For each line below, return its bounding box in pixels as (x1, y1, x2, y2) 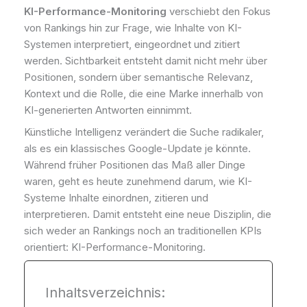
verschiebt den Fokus (167, 5, 271, 19)
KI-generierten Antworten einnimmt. (24, 103, 192, 117)
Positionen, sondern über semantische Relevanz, (24, 71, 253, 84)
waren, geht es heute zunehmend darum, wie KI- (24, 174, 252, 188)
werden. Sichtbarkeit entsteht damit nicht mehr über (24, 54, 267, 68)
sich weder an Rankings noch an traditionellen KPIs (24, 223, 262, 237)
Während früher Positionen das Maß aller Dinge (24, 158, 245, 171)
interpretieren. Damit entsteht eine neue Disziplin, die (24, 207, 271, 221)
